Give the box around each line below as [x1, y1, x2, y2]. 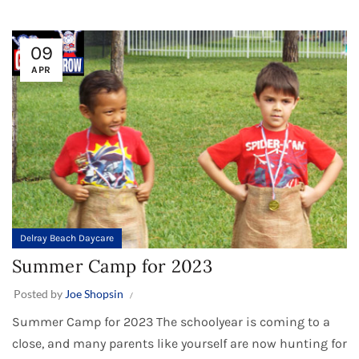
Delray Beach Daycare [20, 232, 114, 244]
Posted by [14, 286, 65, 301]
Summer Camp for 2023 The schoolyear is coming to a [12, 313, 330, 329]
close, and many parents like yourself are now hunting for [12, 335, 347, 351]
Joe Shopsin [65, 286, 123, 301]
